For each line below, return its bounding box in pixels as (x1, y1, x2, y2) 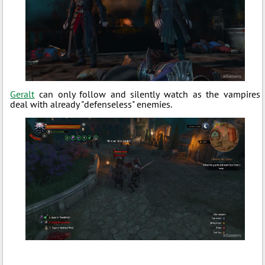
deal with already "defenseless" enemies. (10, 98, 173, 111)
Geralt (10, 88, 35, 101)
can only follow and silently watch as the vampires (34, 88, 260, 101)
